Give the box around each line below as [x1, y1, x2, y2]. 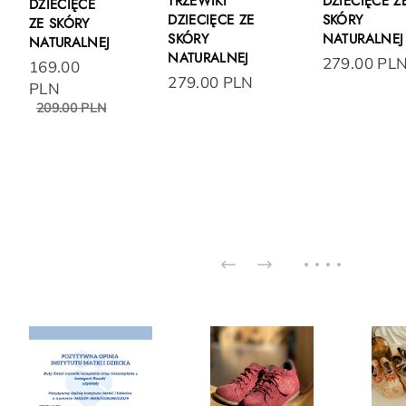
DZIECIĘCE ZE [168, 9, 255, 30]
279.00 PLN [168, 72, 254, 92]
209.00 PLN [36, 99, 107, 116]
